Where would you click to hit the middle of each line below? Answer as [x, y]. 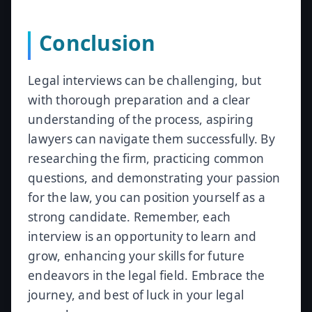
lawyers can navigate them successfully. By [151, 139]
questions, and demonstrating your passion [154, 178]
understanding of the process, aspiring [141, 119]
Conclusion [97, 43]
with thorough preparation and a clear [139, 100]
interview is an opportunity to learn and [142, 236]
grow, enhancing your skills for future [136, 256]
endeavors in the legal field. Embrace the [147, 275]
